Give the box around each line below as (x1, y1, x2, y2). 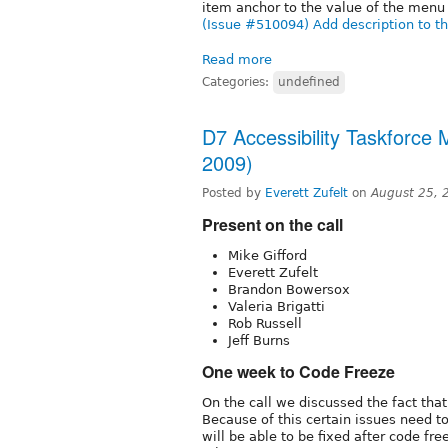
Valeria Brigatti (228, 299, 325, 315)
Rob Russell (228, 316, 302, 332)
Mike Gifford (228, 248, 307, 264)
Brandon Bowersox (228, 282, 350, 298)
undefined (278, 75, 340, 90)
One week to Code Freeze (202, 360, 395, 384)
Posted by (202, 186, 265, 201)
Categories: (202, 75, 273, 90)
